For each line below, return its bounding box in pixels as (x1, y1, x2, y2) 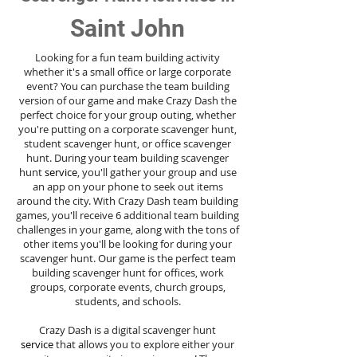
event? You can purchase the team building (25, 79, 229, 93)
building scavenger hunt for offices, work (31, 265, 224, 280)
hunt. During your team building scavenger (26, 151, 229, 165)
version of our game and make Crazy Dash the (18, 93, 237, 108)
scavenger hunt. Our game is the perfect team (19, 251, 236, 265)
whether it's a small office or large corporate (24, 65, 231, 79)
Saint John (70, 14, 185, 42)
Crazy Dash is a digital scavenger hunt (39, 323, 216, 337)
